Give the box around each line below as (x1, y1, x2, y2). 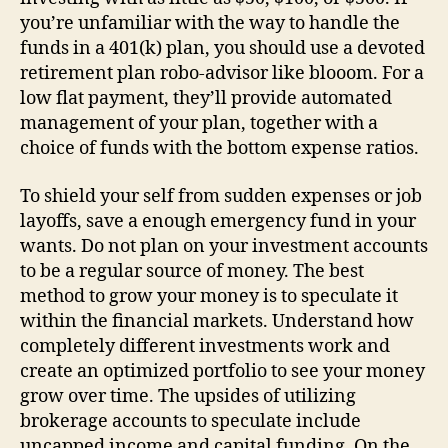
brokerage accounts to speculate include (20, 409, 361, 433)
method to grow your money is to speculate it (20, 284, 398, 308)
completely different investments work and (20, 334, 390, 358)
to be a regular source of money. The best (20, 259, 364, 283)
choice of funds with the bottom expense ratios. (20, 137, 419, 160)
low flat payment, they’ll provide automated (20, 87, 392, 110)
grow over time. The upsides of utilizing (20, 384, 356, 408)
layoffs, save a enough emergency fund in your (20, 209, 416, 233)
